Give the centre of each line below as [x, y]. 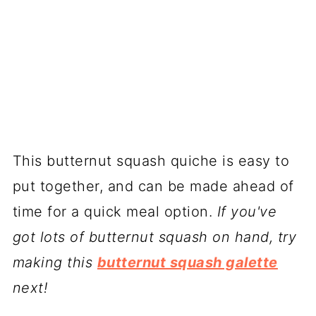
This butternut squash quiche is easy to [151, 160]
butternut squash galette [187, 262]
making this [55, 262]
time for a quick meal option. [115, 211]
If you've [247, 211]
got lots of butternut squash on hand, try [154, 237]
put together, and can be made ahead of [153, 186]
